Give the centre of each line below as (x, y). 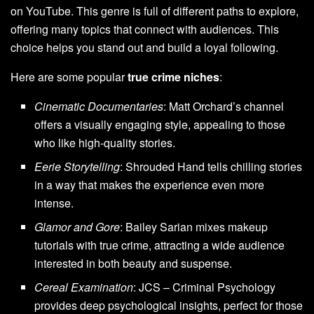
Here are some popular (69, 76)
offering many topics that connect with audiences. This (145, 29)
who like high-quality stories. (105, 142)
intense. (54, 203)
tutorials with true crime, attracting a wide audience (160, 245)
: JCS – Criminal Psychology (205, 287)
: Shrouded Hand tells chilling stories (211, 166)
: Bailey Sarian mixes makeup (194, 226)
